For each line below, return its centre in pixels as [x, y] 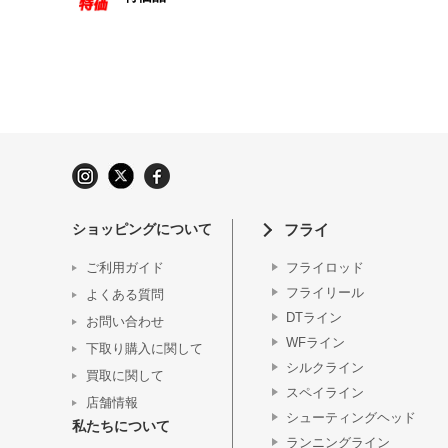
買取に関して [125, 375]
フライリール [325, 292]
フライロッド [325, 267]
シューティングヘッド [351, 417]
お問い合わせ [125, 321]
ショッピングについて [142, 229]
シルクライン [325, 367]
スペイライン [325, 392]
